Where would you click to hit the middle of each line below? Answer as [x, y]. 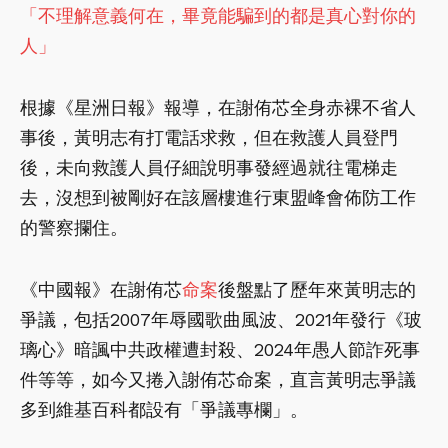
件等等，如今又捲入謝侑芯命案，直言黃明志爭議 [218, 380]
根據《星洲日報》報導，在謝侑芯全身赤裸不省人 [218, 108]
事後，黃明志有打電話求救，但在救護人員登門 [209, 138]
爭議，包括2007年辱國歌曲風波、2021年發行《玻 [221, 320]
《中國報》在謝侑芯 [101, 290]
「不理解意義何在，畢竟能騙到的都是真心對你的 [218, 16]
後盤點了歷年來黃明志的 [317, 290]
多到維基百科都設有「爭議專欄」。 [164, 410]
